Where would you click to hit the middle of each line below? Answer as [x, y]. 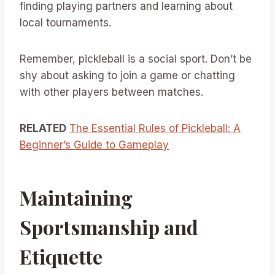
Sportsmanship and [109, 227]
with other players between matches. [111, 92]
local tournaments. [65, 23]
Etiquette [61, 256]
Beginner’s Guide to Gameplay [94, 145]
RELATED [43, 128]
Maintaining [76, 197]
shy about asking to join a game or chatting [127, 76]
